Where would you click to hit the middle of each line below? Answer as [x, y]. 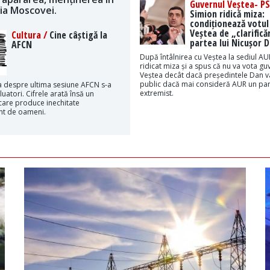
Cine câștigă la [78, 35]
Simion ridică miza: [227, 14]
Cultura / [30, 35]
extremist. [156, 93]
